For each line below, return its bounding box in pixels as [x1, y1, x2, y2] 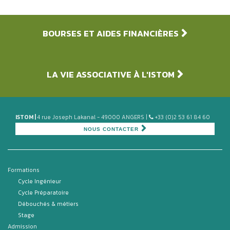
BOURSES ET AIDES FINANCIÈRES [43, 27, 179, 41]
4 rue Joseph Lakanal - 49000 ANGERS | [37, 113, 149, 122]
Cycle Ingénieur [18, 177, 61, 186]
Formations [8, 166, 40, 175]
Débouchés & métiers [18, 200, 79, 208]
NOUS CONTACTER [84, 126, 139, 132]
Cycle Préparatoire [18, 188, 69, 197]
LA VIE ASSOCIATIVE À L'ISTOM [47, 68, 175, 82]
